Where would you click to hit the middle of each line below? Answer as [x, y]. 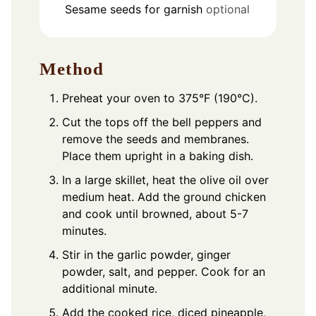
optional [228, 9]
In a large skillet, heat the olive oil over [165, 180]
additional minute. [110, 288]
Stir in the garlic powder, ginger [146, 254]
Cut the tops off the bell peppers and [162, 122]
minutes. [84, 230]
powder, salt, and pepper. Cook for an [164, 271]
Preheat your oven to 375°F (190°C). [160, 98]
